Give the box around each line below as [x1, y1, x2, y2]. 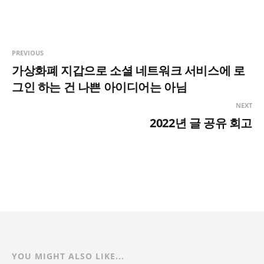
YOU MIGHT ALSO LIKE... [12, 250, 124, 262]
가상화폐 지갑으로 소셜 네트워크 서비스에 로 [12, 62, 245, 78]
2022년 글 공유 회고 [150, 114, 252, 131]
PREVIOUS [12, 48, 44, 57]
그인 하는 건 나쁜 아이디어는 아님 [12, 78, 187, 95]
